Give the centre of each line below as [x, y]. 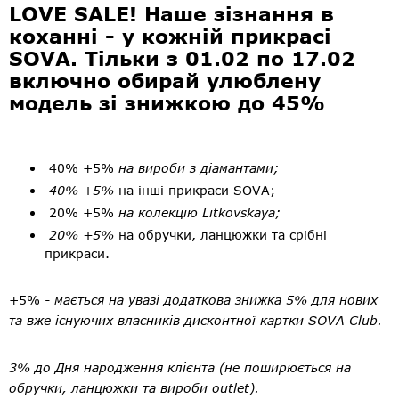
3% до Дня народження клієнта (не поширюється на [180, 368]
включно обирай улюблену [165, 81]
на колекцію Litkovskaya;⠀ [202, 213]
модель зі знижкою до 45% [167, 103]
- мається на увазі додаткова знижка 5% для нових [209, 300]
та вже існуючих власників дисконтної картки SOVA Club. [195, 321]
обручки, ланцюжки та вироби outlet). [134, 388]
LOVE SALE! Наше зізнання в [171, 14]
